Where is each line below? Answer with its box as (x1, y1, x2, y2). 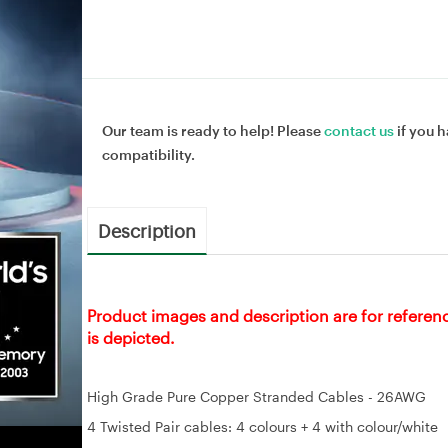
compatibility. (102, 145, 195, 163)
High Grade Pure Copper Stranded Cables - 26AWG (87, 387, 426, 405)
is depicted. (87, 327, 175, 347)
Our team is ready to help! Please (102, 121, 324, 139)
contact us (324, 121, 394, 139)
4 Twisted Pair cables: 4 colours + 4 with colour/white (87, 417, 438, 435)
